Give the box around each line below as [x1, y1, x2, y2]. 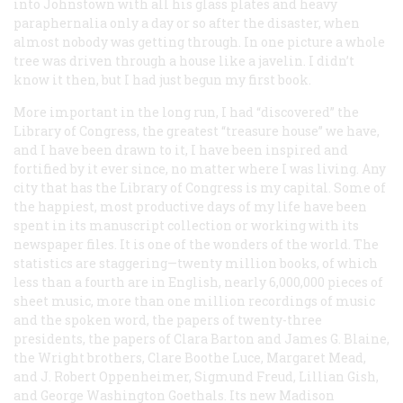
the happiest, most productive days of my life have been [13, 197, 367, 215]
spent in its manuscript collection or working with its [13, 216, 359, 234]
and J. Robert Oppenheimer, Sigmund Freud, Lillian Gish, [13, 367, 379, 385]
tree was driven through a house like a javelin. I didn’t [13, 51, 354, 69]
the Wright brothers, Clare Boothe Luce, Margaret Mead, [13, 348, 366, 366]
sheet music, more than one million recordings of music [13, 291, 375, 309]
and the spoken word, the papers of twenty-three [13, 310, 322, 328]
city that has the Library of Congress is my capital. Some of [13, 178, 386, 196]
